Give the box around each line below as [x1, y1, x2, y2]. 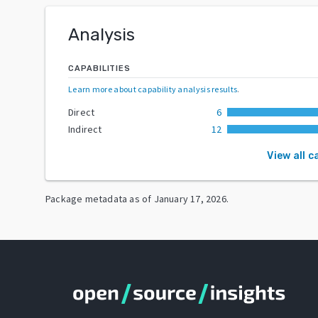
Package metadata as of [45, 192, 152, 205]
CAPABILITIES [68, 63, 131, 73]
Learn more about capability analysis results [68, 83, 238, 94]
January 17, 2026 [153, 192, 226, 205]
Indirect [68, 122, 102, 136]
